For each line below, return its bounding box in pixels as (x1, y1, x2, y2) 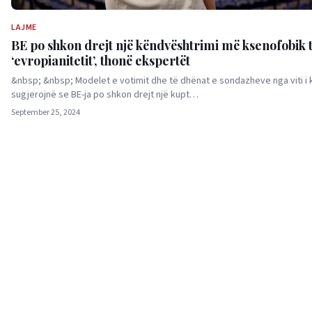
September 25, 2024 (11, 107, 80, 119)
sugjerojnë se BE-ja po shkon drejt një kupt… (11, 88, 198, 102)
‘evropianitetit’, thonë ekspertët (11, 52, 190, 70)
